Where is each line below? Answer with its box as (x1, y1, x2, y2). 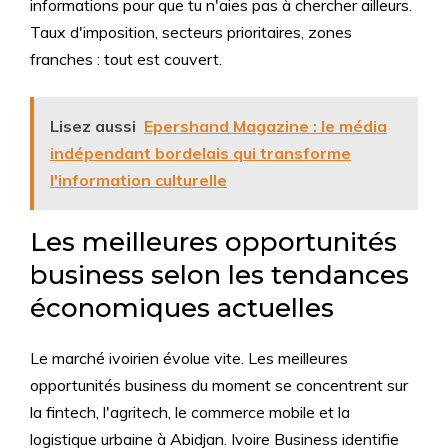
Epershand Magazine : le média (144, 116, 387, 137)
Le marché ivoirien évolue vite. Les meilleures (30, 348, 348, 369)
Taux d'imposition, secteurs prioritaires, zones (30, 22, 352, 43)
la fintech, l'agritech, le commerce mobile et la (30, 402, 350, 423)
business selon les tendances (30, 259, 409, 292)
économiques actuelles (30, 292, 334, 325)
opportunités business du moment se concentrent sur (30, 375, 408, 396)
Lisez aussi (50, 116, 136, 137)
